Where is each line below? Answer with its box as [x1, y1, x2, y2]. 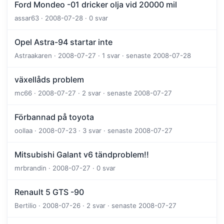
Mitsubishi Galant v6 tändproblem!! [14, 149, 149, 160]
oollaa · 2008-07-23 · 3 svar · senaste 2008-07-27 [14, 126, 172, 135]
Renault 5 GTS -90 [14, 187, 84, 197]
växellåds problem [14, 74, 84, 85]
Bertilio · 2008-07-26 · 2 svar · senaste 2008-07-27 [14, 201, 176, 210]
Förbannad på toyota [14, 112, 94, 122]
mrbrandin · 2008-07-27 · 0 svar [14, 164, 115, 172]
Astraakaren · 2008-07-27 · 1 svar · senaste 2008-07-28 [14, 51, 191, 60]
